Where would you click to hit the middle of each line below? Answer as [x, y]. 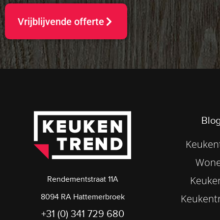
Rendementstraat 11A [82, 179]
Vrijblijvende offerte [61, 21]
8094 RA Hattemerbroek [82, 197]
